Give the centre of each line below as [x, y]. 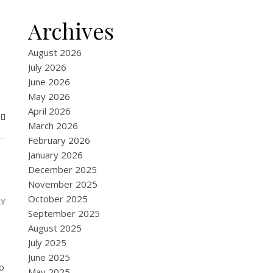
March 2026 [53, 126]
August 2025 [55, 228]
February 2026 [59, 140]
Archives [71, 30]
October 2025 [58, 199]
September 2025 [64, 213]
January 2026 [55, 155]
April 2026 [49, 111]
